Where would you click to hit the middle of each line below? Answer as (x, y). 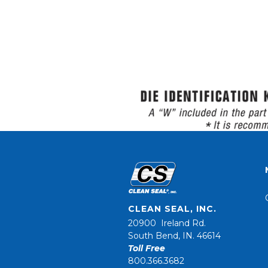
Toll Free (147, 249)
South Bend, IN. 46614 (174, 236)
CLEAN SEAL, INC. (172, 209)
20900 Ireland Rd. (167, 223)
